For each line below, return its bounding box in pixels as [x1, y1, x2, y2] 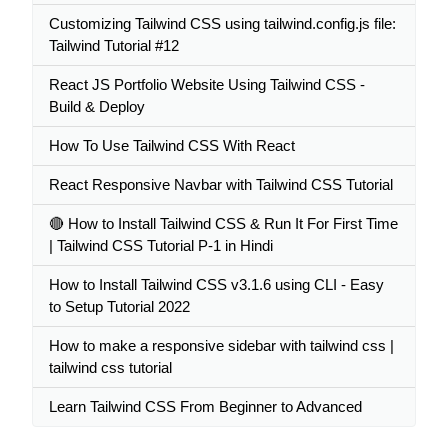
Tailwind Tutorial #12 [49, 37, 179, 54]
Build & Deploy [49, 98, 145, 115]
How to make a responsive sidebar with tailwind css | [49, 337, 394, 354]
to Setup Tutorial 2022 [49, 298, 190, 315]
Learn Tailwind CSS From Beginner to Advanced [49, 398, 362, 415]
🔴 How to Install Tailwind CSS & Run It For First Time [49, 215, 398, 232]
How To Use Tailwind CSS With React [49, 137, 295, 154]
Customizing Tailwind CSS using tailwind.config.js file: [49, 15, 396, 32]
